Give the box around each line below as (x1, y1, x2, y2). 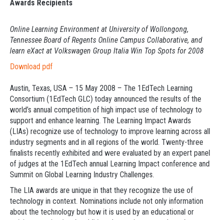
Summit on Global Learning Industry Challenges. (10, 170, 154, 179)
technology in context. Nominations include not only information (10, 196, 203, 206)
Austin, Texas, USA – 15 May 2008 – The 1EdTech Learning (10, 83, 192, 93)
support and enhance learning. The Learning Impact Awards (10, 116, 191, 125)
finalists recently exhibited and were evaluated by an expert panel (10, 148, 210, 158)
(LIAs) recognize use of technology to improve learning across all (10, 127, 210, 136)
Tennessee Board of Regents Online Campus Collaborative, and (10, 35, 202, 45)
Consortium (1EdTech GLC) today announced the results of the (10, 94, 201, 104)
